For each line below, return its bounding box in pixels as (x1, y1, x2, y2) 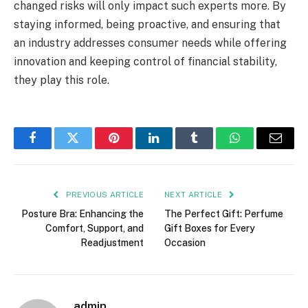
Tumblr (193, 142, 230, 155)
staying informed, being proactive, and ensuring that (14, 17, 280, 31)
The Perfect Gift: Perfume (164, 208, 283, 219)
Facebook (31, 142, 80, 155)
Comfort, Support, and (45, 222, 144, 234)
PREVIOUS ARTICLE (63, 190, 144, 199)
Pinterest (112, 142, 156, 155)
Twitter (71, 142, 108, 155)
